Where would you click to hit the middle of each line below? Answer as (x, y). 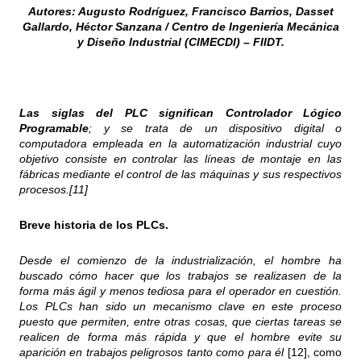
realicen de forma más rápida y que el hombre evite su (180, 337)
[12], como (315, 353)
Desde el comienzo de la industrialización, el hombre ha (180, 261)
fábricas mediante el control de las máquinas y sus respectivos (180, 174)
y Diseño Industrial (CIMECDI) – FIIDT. (180, 42)
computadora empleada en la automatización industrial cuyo (180, 144)
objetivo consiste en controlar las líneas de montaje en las (180, 159)
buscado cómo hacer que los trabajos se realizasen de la (180, 276)
